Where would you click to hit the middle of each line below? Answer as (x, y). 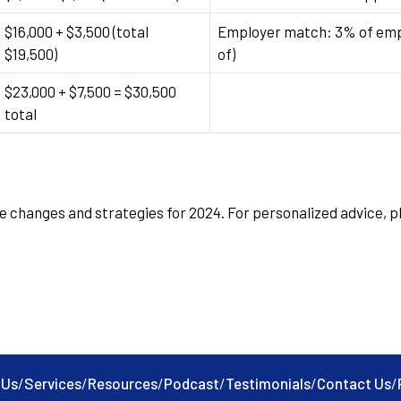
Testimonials (268, 383)
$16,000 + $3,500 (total (77, 32)
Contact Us (354, 383)
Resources (123, 383)
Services (53, 383)
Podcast (192, 383)
